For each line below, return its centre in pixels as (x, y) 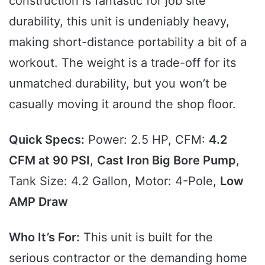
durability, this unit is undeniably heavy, (119, 21)
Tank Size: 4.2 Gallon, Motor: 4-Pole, (114, 181)
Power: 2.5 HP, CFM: (147, 139)
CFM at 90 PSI (49, 160)
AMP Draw (38, 201)
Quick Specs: (47, 139)
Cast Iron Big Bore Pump (167, 160)
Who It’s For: (44, 237)
